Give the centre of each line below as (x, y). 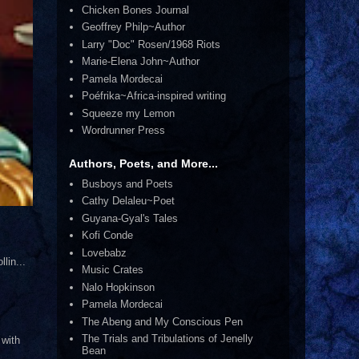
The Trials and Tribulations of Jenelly (168, 339)
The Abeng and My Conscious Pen (163, 321)
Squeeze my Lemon (129, 113)
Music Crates (113, 270)
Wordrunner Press (124, 131)
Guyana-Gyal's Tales (130, 218)
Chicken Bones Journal (136, 10)
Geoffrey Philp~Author (134, 27)
